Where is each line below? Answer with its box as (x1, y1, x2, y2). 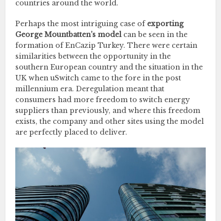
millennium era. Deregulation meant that (15, 84, 165, 93)
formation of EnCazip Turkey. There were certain (15, 41, 198, 50)
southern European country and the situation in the (15, 63, 203, 72)
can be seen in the (121, 30, 188, 39)
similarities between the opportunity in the (15, 52, 171, 61)
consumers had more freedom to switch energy (15, 95, 190, 104)
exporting (147, 19, 184, 28)
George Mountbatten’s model (15, 30, 122, 39)
